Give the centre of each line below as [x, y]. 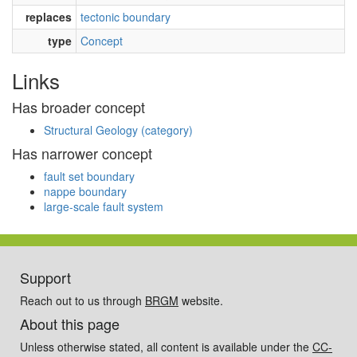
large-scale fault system [104, 206]
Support [45, 277]
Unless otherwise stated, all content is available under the [166, 346]
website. [201, 300]
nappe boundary [85, 191]
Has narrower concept [82, 153]
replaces [49, 16]
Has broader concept [78, 106]
